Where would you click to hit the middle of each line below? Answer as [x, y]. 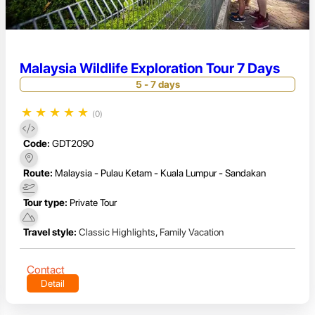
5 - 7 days [157, 84]
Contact [46, 270]
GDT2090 [73, 144]
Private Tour [93, 203]
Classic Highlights [117, 232]
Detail [53, 284]
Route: [38, 173]
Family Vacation [192, 232]
